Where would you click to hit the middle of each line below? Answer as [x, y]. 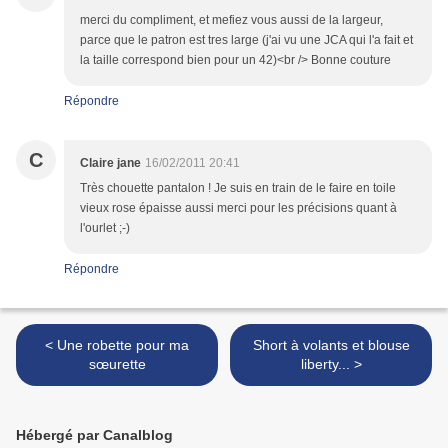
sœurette [117, 364]
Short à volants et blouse [331, 345]
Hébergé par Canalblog [94, 435]
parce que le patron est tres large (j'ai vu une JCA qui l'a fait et [246, 40]
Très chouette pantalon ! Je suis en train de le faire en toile [238, 188]
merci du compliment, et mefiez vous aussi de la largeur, [231, 20]
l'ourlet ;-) [105, 228]
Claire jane [110, 163]
